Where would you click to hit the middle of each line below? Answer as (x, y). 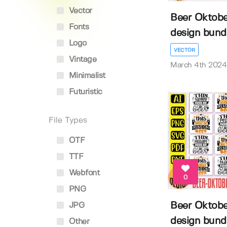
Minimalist (86, 76)
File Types (68, 120)
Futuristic (84, 92)
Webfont (83, 173)
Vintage (81, 60)
